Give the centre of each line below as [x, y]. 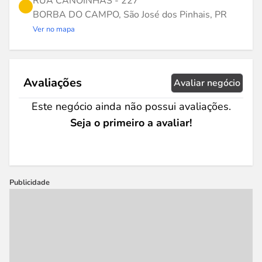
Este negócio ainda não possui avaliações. [131, 106]
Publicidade [30, 182]
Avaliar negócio [207, 83]
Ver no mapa [54, 29]
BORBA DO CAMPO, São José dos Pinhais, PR [130, 15]
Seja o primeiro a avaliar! [131, 123]
